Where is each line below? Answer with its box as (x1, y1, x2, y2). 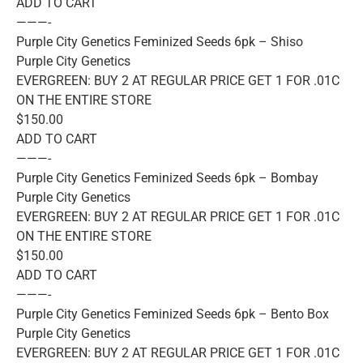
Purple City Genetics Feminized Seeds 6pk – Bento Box (16, 306, 329, 322)
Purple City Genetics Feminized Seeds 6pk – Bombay (16, 170, 318, 186)
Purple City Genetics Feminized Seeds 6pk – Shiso (16, 34, 303, 50)
